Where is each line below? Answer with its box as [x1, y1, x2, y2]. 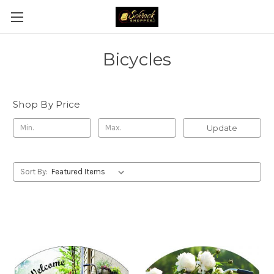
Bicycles [102, 49, 172, 70]
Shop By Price [13, 98, 81, 110]
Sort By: [20, 166, 48, 176]
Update [206, 122, 237, 133]
